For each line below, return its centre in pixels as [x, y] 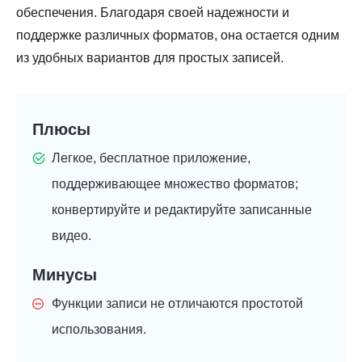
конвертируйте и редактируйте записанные [182, 210]
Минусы [65, 275]
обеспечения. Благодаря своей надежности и [153, 13]
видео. [72, 236]
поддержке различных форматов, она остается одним [178, 36]
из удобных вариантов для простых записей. [150, 58]
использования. [99, 330]
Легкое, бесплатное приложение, [151, 158]
